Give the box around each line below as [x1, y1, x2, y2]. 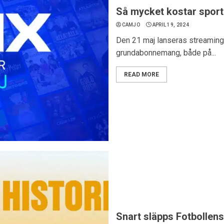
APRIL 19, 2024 [152, 22, 189, 27]
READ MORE [123, 71, 159, 78]
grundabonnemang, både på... [115, 48, 216, 57]
